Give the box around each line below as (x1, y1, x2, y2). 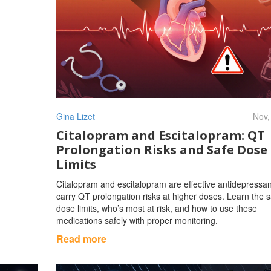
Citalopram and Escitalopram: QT (56, 126, 265, 143)
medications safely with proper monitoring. (56, 214, 218, 226)
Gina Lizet (56, 109, 95, 122)
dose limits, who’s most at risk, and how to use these (56, 201, 257, 214)
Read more (56, 231, 106, 246)
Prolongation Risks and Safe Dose (56, 141, 267, 158)
